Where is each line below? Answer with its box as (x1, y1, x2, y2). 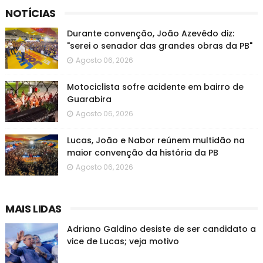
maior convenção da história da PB (66, 147, 218, 159)
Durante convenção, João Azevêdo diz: (66, 28, 234, 39)
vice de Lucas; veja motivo (66, 235, 179, 247)
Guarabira (66, 93, 112, 105)
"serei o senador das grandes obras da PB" (66, 40, 252, 52)
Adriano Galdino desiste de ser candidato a (66, 223, 256, 235)
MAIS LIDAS (5, 201, 62, 216)
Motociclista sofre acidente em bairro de (66, 81, 244, 93)
